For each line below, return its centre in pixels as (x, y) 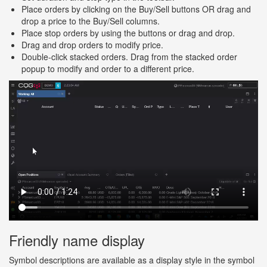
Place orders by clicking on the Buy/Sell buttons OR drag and (136, 9)
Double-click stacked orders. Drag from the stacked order (129, 57)
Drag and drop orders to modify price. (92, 45)
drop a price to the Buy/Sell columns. (91, 21)
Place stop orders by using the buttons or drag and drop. (128, 33)
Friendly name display (77, 240)
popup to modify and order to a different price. (108, 69)
